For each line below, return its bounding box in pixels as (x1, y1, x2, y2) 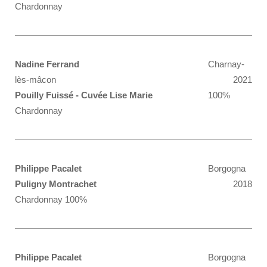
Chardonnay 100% (15, 194, 87, 204)
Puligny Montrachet (15, 179, 97, 189)
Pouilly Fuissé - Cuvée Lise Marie (15, 90, 153, 100)
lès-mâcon (15, 74, 56, 85)
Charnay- (208, 59, 244, 69)
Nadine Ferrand (15, 59, 79, 69)
